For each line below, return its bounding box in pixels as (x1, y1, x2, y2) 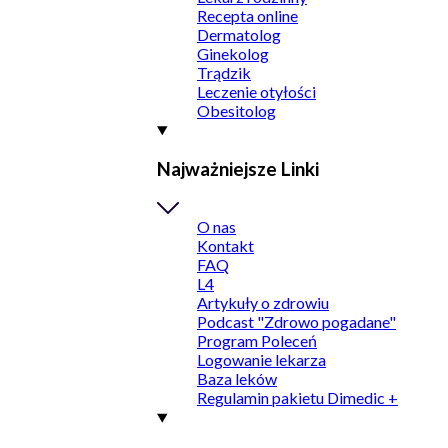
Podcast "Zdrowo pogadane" (197, 312, 396, 332)
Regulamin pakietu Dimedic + (197, 388, 398, 408)
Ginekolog (197, 44, 269, 64)
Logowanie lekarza (197, 350, 326, 370)
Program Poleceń (197, 331, 317, 351)
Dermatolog (197, 25, 281, 45)
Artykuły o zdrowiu (197, 293, 329, 313)
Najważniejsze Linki (157, 157, 319, 180)
